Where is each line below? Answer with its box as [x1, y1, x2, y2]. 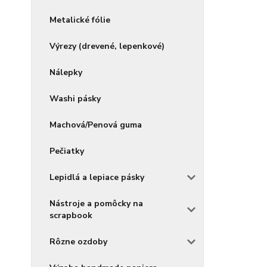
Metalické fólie [49, 14, 110, 26]
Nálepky [49, 67, 82, 78]
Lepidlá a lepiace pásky [49, 172, 144, 183]
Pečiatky [49, 145, 84, 157]
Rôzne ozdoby [49, 236, 107, 247]
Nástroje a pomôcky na [49, 198, 143, 209]
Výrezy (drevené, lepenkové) [49, 41, 164, 52]
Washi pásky [49, 93, 101, 104]
